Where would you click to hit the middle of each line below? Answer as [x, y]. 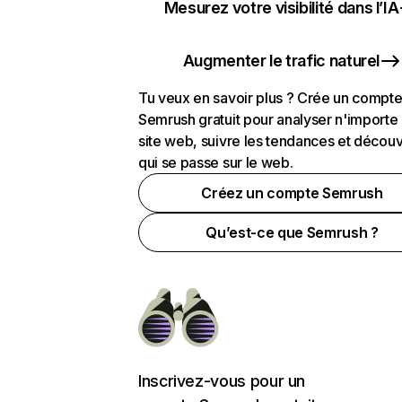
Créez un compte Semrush [292, 193]
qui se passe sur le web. [216, 162]
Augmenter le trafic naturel [281, 61]
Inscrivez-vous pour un [222, 381]
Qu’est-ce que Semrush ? [292, 232]
